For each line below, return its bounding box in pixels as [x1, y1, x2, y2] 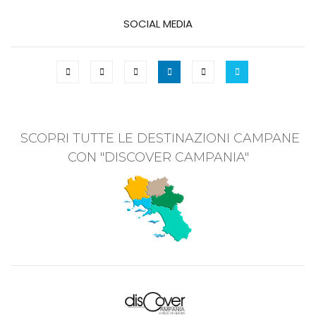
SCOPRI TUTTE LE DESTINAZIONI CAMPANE [16, 130, 300, 146]
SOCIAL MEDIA [123, 16, 193, 32]
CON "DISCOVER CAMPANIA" [67, 149, 249, 165]
